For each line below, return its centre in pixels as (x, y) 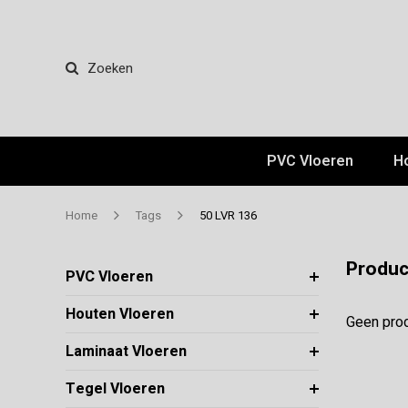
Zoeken (110, 69)
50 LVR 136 (228, 216)
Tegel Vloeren (115, 389)
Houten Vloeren (120, 315)
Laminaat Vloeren (126, 352)
